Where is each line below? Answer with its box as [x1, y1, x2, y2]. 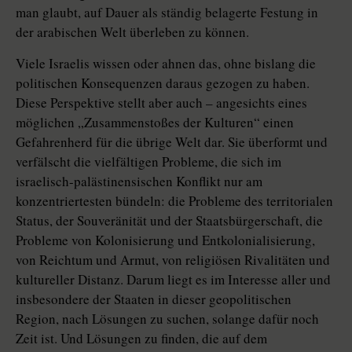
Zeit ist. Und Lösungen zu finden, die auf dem [16, 329, 267, 348]
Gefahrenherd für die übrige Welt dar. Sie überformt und [16, 133, 328, 152]
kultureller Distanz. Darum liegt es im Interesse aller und [16, 270, 331, 289]
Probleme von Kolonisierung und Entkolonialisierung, [16, 231, 315, 250]
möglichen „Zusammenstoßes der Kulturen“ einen [16, 113, 294, 132]
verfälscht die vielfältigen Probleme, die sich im [16, 152, 281, 171]
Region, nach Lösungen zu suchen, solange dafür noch [16, 310, 319, 328]
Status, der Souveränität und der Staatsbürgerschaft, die [16, 211, 323, 230]
